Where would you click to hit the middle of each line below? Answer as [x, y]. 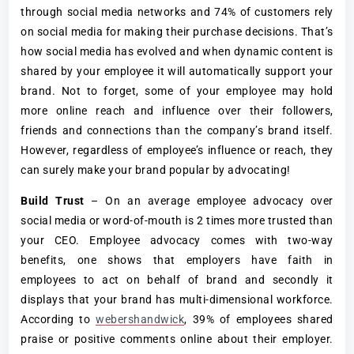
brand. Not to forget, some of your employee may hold [177, 90]
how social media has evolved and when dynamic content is [177, 51]
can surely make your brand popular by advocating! [156, 169]
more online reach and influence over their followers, [177, 110]
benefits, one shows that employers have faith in [177, 260]
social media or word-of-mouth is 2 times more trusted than [177, 220]
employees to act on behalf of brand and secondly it [177, 279]
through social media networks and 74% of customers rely [177, 11]
